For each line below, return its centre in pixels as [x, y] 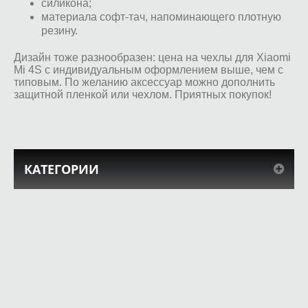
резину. [59, 30]
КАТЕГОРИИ [62, 169]
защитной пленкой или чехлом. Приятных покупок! [143, 94]
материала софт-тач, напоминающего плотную [161, 16]
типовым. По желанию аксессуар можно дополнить [144, 82]
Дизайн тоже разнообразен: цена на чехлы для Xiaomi [152, 57]
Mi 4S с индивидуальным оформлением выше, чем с [148, 69]
